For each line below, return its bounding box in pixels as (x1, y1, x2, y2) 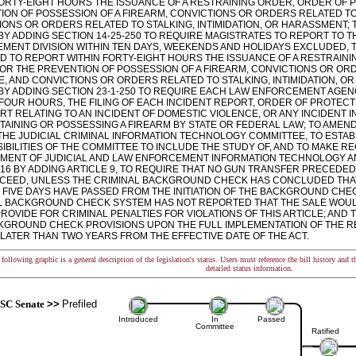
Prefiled (59, 298, 98, 310)
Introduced (118, 315, 158, 323)
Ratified (311, 327, 339, 335)
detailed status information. (206, 264, 293, 273)
